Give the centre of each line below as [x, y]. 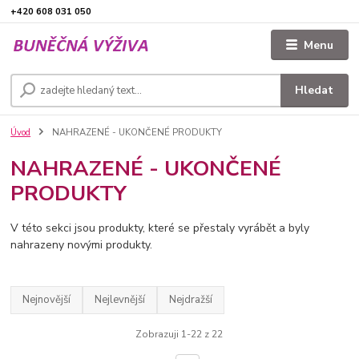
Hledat [315, 90]
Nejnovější [47, 300]
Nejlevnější [120, 300]
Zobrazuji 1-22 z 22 [179, 334]
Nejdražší [191, 300]
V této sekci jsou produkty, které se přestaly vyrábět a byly [160, 228]
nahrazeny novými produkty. [83, 245]
